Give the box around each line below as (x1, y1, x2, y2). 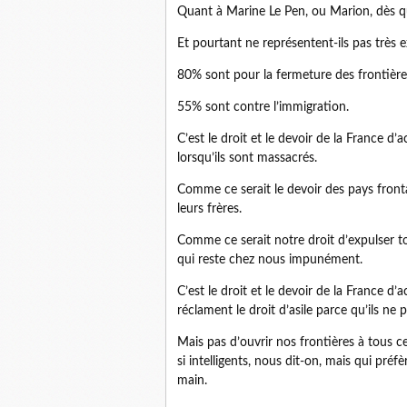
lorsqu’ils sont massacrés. (177, 152, 317, 164)
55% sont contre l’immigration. (177, 101, 349, 114)
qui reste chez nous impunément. (177, 253, 362, 266)
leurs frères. (177, 203, 242, 215)
